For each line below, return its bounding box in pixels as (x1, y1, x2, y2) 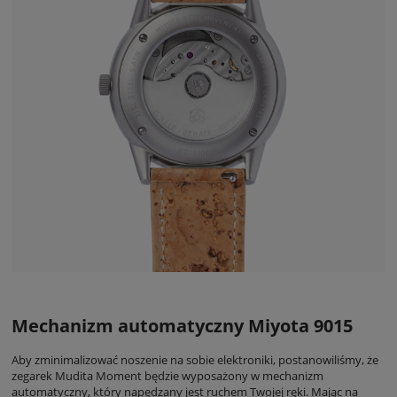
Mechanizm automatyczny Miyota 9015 (12, 314, 353, 339)
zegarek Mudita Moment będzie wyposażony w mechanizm (12, 368, 323, 385)
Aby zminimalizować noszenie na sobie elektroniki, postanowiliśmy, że (12, 352, 378, 369)
